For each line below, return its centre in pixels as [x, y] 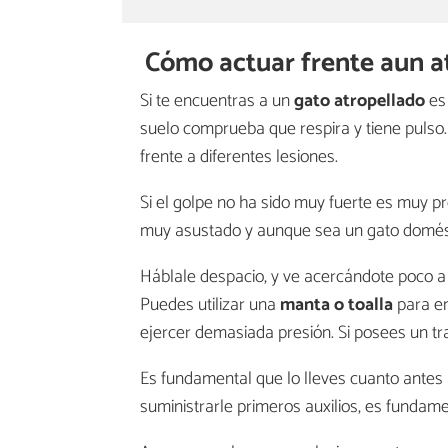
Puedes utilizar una [210, 304]
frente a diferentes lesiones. [239, 156]
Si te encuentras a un [217, 100]
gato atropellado [359, 100]
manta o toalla [336, 304]
